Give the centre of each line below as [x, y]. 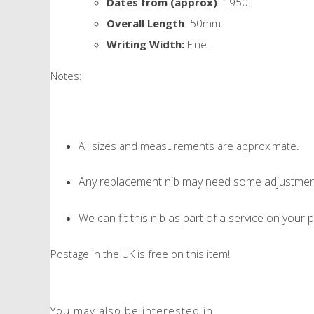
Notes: [66, 75]
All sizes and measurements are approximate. [189, 145]
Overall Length [145, 23]
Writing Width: [145, 44]
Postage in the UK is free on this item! [140, 253]
